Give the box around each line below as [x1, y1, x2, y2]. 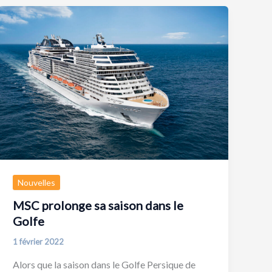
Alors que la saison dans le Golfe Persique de [13, 258, 196, 270]
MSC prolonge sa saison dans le [13, 198, 184, 213]
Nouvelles [18, 177, 56, 188]
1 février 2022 [13, 237, 64, 247]
